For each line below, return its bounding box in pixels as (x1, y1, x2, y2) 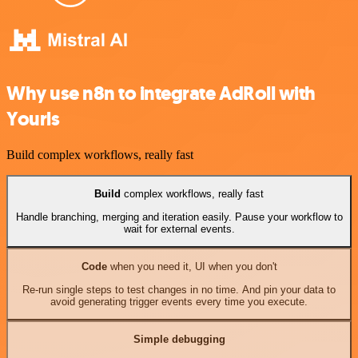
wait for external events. (123, 222, 235, 235)
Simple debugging (133, 333, 225, 346)
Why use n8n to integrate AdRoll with (6, 81, 316, 107)
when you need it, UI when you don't (106, 261, 277, 273)
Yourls (6, 106, 60, 133)
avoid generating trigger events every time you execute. (50, 295, 308, 308)
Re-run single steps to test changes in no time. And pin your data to (22, 283, 336, 296)
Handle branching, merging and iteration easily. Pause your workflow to (15, 210, 343, 223)
